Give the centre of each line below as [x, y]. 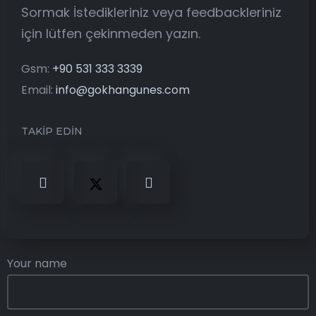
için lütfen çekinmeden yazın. [111, 34]
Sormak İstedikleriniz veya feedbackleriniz [151, 13]
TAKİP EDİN [52, 132]
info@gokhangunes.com [123, 90]
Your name [37, 264]
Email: [38, 90]
